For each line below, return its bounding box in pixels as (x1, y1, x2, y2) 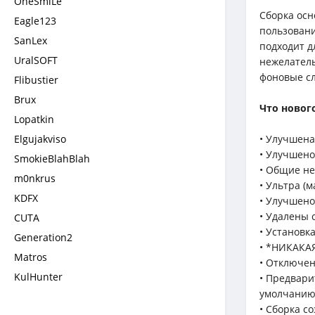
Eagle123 (14, 14, 56, 27)
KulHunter (14, 270, 63, 283)
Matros (14, 250, 47, 264)
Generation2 (14, 231, 72, 244)
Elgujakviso (14, 132, 66, 146)
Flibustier (14, 73, 58, 86)
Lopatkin (14, 112, 54, 126)
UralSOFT (14, 53, 58, 67)
